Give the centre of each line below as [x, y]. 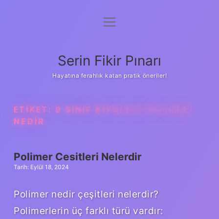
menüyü [118, 22]
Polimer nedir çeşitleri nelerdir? [86, 194]
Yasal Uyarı [109, 71]
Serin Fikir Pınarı [109, 61]
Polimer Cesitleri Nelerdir [78, 157]
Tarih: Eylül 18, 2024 [41, 167]
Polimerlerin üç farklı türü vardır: [88, 210]
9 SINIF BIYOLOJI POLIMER [124, 109]
